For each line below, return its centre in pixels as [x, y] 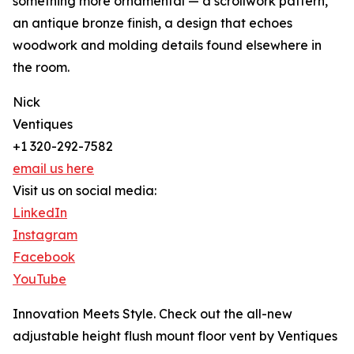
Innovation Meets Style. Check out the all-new [153, 314]
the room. [41, 68]
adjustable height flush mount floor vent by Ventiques [175, 336]
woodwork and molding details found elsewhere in [167, 45]
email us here [53, 169]
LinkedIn [40, 213]
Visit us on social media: [85, 191]
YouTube [40, 279]
